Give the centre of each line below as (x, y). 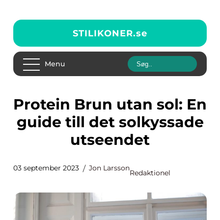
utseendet (110, 140)
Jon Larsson (109, 168)
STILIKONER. (104, 33)
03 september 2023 (46, 168)
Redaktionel (150, 173)
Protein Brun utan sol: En (19, 104)
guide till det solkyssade (110, 122)
